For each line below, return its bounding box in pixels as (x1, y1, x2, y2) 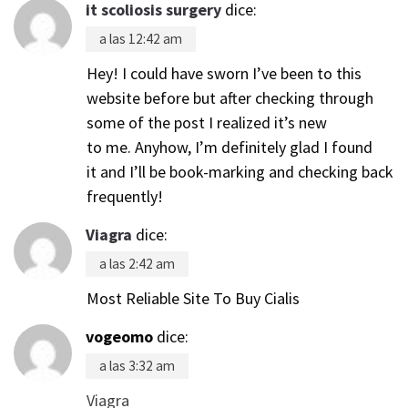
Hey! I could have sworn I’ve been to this (87, 62, 362, 84)
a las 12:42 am (99, 29, 182, 47)
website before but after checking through (87, 87, 373, 108)
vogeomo (86, 325, 153, 347)
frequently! (87, 185, 163, 207)
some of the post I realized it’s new (87, 111, 327, 133)
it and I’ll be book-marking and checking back (87, 160, 393, 182)
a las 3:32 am (99, 356, 175, 374)
